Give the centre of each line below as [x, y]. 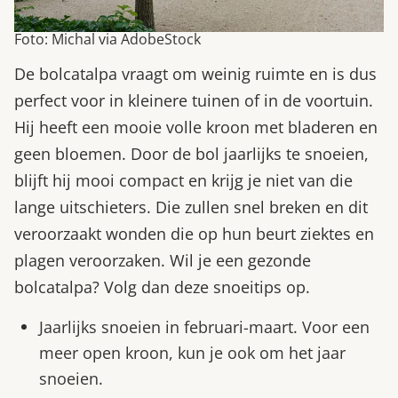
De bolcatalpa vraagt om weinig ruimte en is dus [195, 73]
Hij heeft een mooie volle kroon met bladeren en [196, 127]
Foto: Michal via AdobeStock [107, 39]
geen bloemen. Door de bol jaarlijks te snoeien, [191, 153]
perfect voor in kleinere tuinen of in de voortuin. [194, 100]
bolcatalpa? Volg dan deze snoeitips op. [162, 287]
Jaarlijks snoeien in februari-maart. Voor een [204, 326]
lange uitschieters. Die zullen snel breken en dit [191, 207]
